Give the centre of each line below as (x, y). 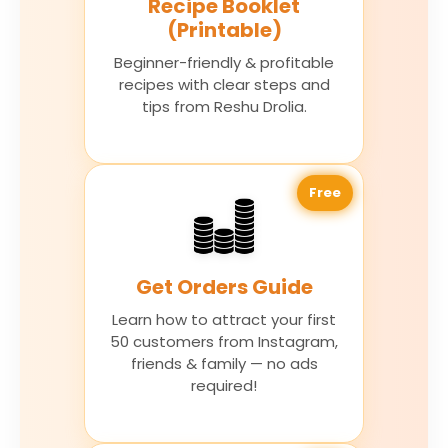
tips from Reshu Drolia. (224, 107)
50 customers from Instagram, (224, 342)
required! (224, 386)
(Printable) (224, 30)
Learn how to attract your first (224, 320)
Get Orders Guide (224, 287)
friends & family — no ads (224, 364)
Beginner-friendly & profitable (224, 63)
